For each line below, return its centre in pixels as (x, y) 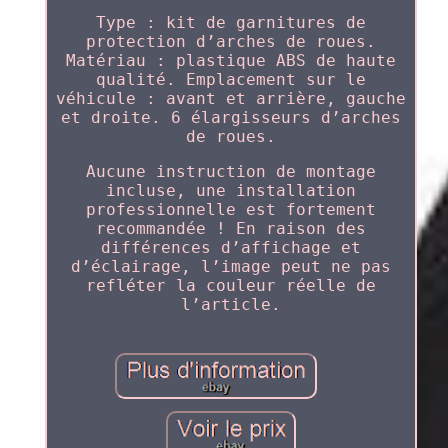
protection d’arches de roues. (230, 41)
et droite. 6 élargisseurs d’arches (230, 117)
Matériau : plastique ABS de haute (230, 60)
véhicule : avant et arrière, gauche (230, 98)
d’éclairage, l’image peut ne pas (230, 266)
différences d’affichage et (230, 247)
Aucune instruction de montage (230, 171)
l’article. (230, 304)
